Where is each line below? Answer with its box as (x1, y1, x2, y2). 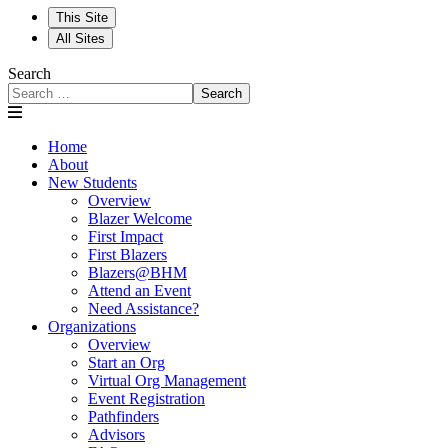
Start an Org (88, 354, 165, 372)
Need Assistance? (88, 300, 199, 318)
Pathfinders (88, 408, 159, 426)
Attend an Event (88, 282, 191, 300)
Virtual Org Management (88, 372, 246, 390)
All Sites (56, 31, 105, 47)
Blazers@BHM (88, 264, 187, 282)
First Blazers (88, 246, 167, 264)
